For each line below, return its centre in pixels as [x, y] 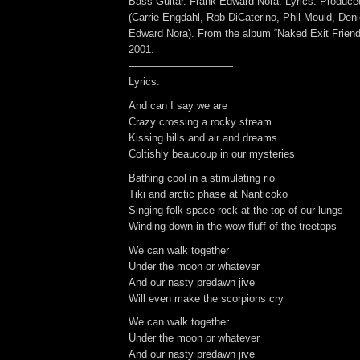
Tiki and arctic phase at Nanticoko [208, 194]
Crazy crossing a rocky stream [200, 122]
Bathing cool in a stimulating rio [202, 178]
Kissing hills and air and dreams [203, 138]
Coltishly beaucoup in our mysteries [212, 154]
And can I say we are [178, 106]
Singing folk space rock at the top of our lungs [236, 210]
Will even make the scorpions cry [206, 298]
